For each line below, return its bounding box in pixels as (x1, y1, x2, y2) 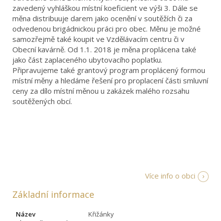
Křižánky (88, 209, 114, 219)
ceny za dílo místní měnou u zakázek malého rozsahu (12, 85, 189, 96)
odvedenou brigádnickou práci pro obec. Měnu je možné (12, 23, 201, 34)
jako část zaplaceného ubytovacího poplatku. (12, 54, 162, 65)
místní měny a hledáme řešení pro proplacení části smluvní (12, 75, 208, 85)
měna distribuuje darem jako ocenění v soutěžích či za (12, 13, 192, 23)
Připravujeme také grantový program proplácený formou (12, 65, 205, 75)
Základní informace (12, 188, 94, 200)
